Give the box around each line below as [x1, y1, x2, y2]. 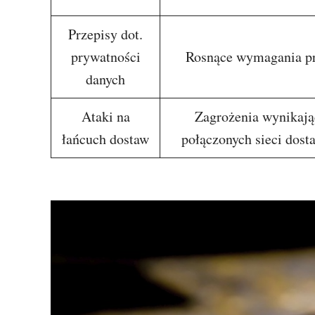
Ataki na [81, 107, 130, 126]
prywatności [70, 47, 141, 66]
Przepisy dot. [68, 25, 143, 44]
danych [86, 70, 125, 89]
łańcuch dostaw [62, 129, 149, 148]
